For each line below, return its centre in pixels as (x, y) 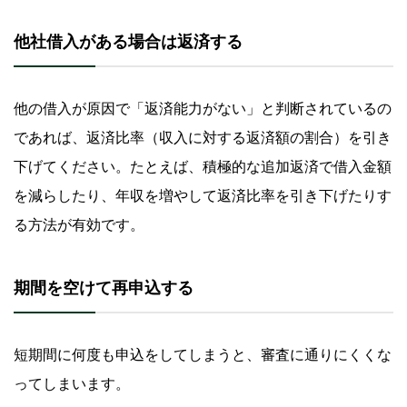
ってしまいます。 (72, 384)
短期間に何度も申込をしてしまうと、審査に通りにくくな (203, 355)
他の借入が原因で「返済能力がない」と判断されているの (203, 109)
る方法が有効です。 (79, 225)
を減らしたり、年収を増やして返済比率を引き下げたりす (203, 196)
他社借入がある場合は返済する (128, 42)
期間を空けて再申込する (104, 288)
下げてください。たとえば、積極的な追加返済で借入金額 (203, 167)
